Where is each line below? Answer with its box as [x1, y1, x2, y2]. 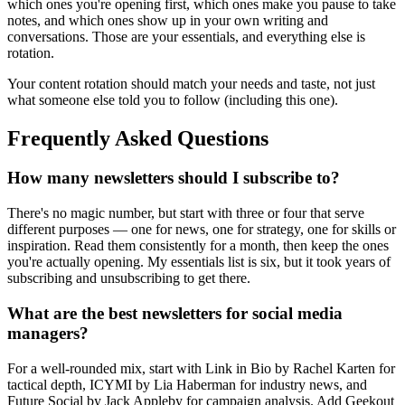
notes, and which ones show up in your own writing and [7, 12, 328, 28]
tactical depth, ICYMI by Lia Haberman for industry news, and [7, 376, 367, 392]
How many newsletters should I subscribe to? [7, 168, 340, 188]
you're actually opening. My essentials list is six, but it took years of [7, 254, 391, 270]
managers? [7, 323, 89, 343]
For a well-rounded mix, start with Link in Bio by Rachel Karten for [7, 360, 395, 376]
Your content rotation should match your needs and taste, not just [7, 75, 375, 91]
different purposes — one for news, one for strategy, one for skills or [7, 221, 396, 238]
